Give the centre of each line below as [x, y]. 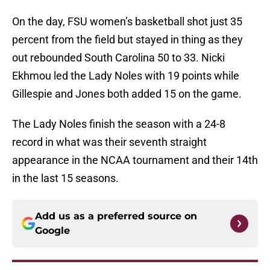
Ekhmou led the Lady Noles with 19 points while [126, 76]
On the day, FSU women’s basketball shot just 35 [127, 22]
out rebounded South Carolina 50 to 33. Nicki [118, 58]
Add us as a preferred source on [116, 216]
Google [52, 231]
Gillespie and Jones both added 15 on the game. [127, 94]
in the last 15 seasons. [65, 178]
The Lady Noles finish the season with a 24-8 [119, 124]
